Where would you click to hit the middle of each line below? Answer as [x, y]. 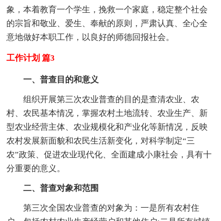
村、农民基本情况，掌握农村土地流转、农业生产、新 [107, 113]
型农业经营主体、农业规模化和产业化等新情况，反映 [107, 127]
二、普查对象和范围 [61, 188]
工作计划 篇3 [31, 58]
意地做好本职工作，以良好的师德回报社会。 [91, 37]
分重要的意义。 [36, 168]
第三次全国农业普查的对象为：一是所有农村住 [103, 208]
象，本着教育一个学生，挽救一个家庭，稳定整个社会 [107, 9]
